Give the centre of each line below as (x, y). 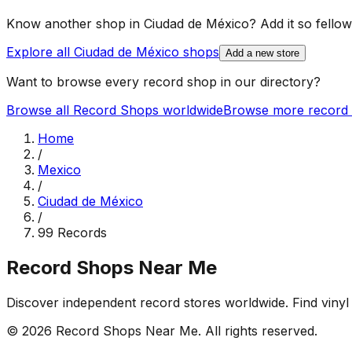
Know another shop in (75, 24)
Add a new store (262, 53)
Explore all (40, 52)
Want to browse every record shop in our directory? (163, 82)
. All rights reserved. (258, 331)
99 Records (72, 233)
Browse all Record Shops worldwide (115, 110)
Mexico (59, 170)
